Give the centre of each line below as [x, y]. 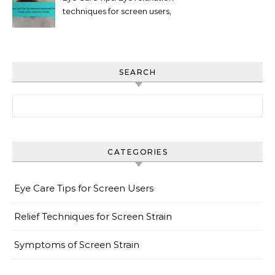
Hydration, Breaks [98, 24]
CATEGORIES [137, 152]
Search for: [36, 101]
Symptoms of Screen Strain [77, 244]
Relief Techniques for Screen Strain [93, 216]
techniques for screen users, [117, 11]
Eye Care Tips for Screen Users [84, 188]
